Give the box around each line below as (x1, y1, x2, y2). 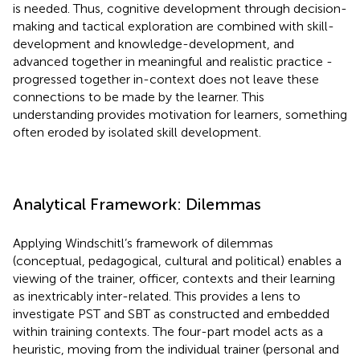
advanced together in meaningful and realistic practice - (13, 53, 333, 69)
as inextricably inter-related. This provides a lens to (13, 288, 301, 304)
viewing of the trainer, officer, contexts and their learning (13, 270, 335, 286)
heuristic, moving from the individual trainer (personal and (13, 341, 339, 357)
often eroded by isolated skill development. (13, 124, 261, 140)
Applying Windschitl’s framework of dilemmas (13, 235, 273, 251)
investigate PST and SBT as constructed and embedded (13, 305, 329, 321)
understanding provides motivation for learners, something (13, 106, 347, 122)
